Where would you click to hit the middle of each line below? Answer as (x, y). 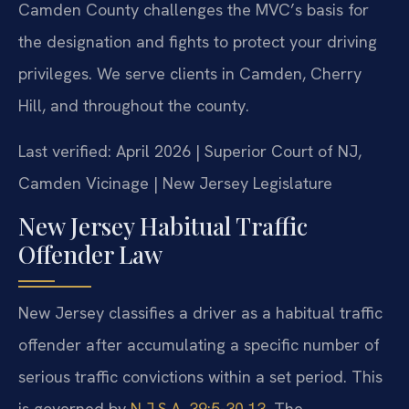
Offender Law (90, 254)
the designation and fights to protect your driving (198, 42)
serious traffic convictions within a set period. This (200, 376)
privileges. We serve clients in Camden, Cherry (190, 74)
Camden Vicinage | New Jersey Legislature (175, 183)
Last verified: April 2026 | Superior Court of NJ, (190, 151)
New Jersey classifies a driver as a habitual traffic (200, 312)
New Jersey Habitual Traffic (163, 225)
